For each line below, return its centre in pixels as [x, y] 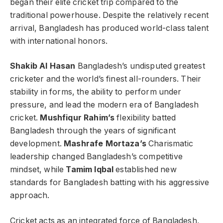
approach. [30, 196]
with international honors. [59, 41]
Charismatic [169, 144]
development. [37, 144]
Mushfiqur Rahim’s [77, 118]
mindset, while [38, 170]
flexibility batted [145, 118]
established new [145, 170]
